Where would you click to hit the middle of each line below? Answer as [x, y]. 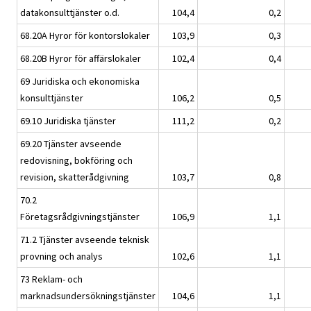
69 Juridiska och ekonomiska [80, 82]
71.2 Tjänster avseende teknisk [85, 240]
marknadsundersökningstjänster [88, 296]
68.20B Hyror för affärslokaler [81, 59]
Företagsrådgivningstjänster [80, 217]
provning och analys [61, 257]
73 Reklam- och [51, 279]
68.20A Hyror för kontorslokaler [85, 36]
